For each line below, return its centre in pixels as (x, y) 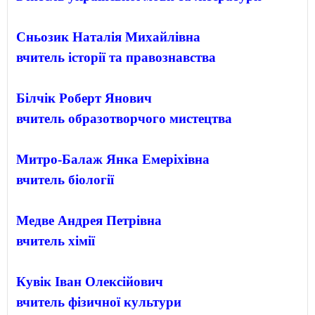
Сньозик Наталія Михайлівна (108, 37)
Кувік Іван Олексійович (90, 281)
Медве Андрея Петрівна (89, 220)
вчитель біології (65, 179)
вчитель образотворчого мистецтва (124, 118)
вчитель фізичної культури (99, 302)
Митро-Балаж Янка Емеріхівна (113, 159)
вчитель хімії (56, 240)
